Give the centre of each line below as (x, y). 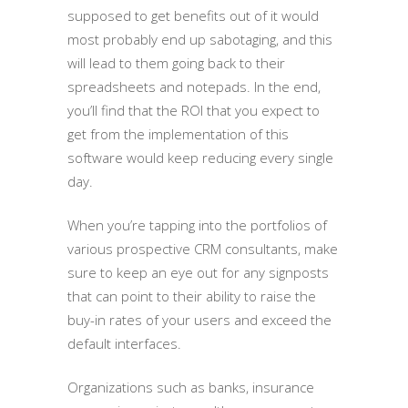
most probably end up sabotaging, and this (200, 39)
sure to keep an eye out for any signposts (198, 272)
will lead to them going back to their (176, 62)
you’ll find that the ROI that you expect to (194, 110)
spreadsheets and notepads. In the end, (194, 86)
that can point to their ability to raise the (192, 296)
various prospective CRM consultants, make (203, 248)
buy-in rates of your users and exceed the (199, 319)
